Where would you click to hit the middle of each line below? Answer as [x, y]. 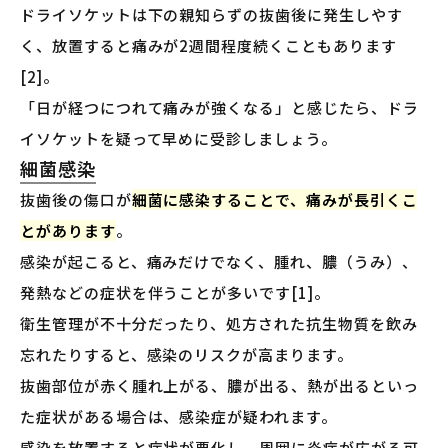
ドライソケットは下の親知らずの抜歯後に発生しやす [211, 15]
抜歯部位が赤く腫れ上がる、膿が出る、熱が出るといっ [219, 386]
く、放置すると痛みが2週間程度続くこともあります [208, 46]
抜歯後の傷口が [76, 200]
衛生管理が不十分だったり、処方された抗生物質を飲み [219, 324]
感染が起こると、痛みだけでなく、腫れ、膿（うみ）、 [219, 262]
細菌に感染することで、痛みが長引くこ [274, 200]
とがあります [68, 231]
